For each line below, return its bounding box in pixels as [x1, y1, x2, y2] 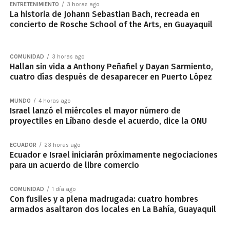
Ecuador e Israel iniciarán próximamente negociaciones [9, 150, 218, 160]
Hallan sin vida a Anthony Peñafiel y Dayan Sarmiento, [9, 62, 213, 71]
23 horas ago [44, 142, 81, 148]
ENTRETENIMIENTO [9, 1, 59, 8]
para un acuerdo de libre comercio [9, 160, 139, 170]
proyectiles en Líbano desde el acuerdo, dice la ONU [9, 116, 207, 126]
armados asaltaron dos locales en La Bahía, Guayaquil [9, 204, 216, 214]
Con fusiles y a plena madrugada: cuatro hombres [9, 194, 198, 204]
